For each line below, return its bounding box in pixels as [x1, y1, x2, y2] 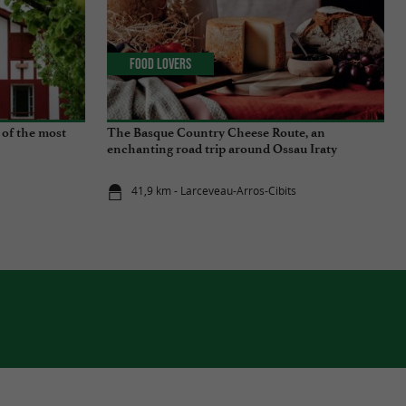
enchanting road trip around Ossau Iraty [107, 140, 337, 157]
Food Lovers [130, 55, 192, 72]
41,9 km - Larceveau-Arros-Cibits [131, 183, 297, 199]
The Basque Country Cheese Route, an [107, 124, 325, 140]
